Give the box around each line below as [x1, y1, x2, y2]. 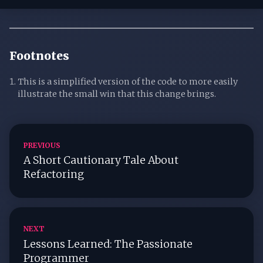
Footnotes [9, 49, 69, 63]
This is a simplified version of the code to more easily [18, 76, 238, 87]
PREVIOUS [23, 140, 60, 150]
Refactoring [23, 168, 84, 181]
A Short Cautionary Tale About [23, 154, 178, 167]
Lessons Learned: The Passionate [23, 238, 193, 251]
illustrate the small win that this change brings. [18, 88, 217, 99]
